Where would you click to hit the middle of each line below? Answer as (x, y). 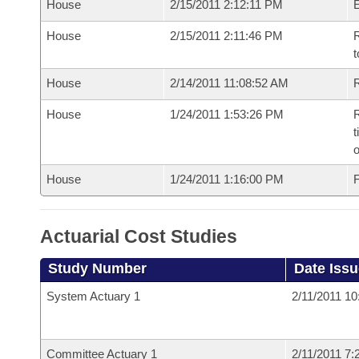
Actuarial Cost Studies (139, 236)
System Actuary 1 (93, 296)
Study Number (97, 268)
